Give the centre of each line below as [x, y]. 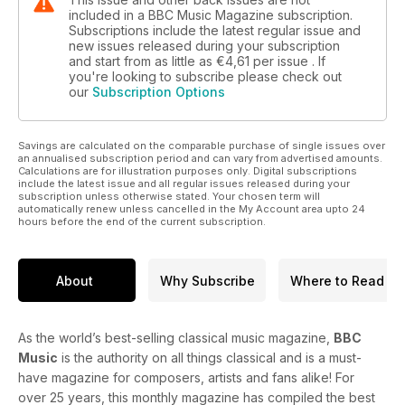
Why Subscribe [207, 280]
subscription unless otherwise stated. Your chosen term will [169, 197]
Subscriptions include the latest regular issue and [215, 31]
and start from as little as [142, 61]
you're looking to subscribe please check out [205, 77]
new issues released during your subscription [204, 46]
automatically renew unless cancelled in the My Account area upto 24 [192, 209]
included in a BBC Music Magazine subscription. [211, 15]
